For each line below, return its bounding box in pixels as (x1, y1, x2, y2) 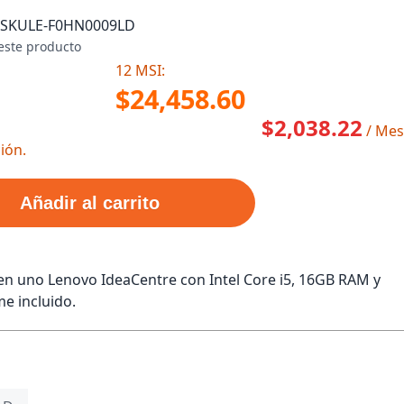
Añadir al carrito (20, 193, 160, 213)
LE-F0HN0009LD (28, 15, 135, 35)
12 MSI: (115, 60, 165, 80)
